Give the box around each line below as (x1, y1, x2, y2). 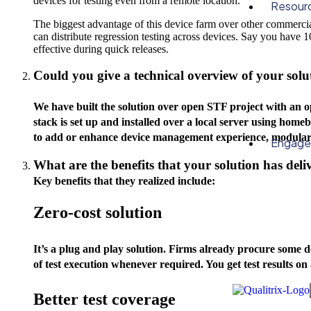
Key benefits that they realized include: (33, 175, 215, 187)
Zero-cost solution (33, 203, 162, 221)
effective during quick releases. (33, 42, 169, 55)
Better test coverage (33, 290, 176, 308)
